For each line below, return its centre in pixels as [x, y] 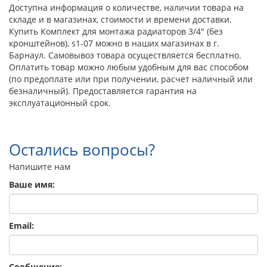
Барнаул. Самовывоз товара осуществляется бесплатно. [125, 55]
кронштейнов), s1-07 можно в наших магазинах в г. [114, 44]
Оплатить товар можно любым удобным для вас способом [129, 67]
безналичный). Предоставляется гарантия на [103, 91]
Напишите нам [40, 167]
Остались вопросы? [82, 150]
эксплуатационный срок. [60, 103]
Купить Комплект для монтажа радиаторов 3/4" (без [116, 32]
